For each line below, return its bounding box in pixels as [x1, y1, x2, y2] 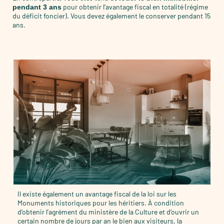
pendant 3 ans [12, 2, 61, 11]
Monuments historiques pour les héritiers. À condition [17, 198, 184, 207]
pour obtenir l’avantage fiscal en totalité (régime [61, 2, 208, 11]
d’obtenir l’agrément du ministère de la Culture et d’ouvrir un [17, 207, 199, 216]
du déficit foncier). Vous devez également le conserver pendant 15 [12, 11, 210, 20]
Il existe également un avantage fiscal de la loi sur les [17, 189, 176, 198]
